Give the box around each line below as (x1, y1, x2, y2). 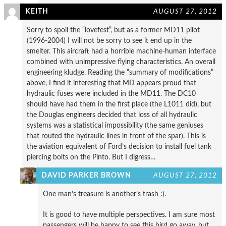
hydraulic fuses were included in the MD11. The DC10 (27, 89, 196, 97)
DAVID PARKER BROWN (41, 171, 131, 179)
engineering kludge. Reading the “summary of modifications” (27, 68, 213, 76)
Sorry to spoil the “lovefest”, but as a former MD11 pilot (27, 26, 200, 34)
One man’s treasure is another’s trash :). (43, 190, 166, 198)
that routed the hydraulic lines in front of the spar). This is (27, 132, 206, 140)
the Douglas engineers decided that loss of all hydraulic (27, 110, 197, 119)
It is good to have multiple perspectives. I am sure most (43, 210, 215, 218)
